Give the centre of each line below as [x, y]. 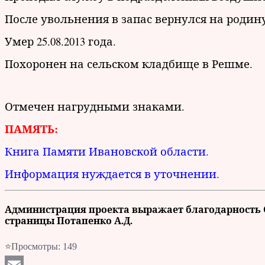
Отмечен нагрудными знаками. [95, 106]
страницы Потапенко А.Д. [69, 221]
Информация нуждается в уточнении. [112, 174]
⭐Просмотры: [33, 247]
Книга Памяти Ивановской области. [107, 151]
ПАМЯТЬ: [31, 129]
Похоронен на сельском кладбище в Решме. [129, 64]
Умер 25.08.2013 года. [60, 41]
